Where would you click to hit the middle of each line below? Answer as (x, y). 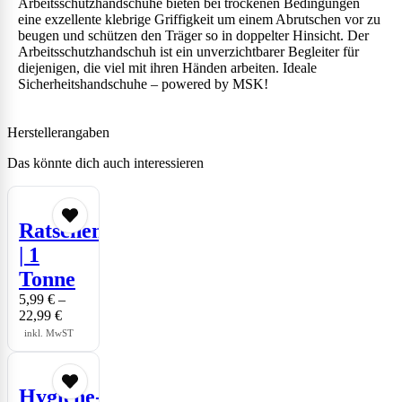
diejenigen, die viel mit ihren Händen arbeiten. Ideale (167, 68)
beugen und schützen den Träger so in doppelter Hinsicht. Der (193, 36)
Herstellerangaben (58, 133)
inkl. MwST (49, 333)
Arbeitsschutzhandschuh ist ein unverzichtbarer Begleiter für (188, 52)
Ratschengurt (81, 231)
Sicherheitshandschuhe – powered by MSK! (143, 84)
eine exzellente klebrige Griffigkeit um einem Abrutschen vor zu (199, 20)
